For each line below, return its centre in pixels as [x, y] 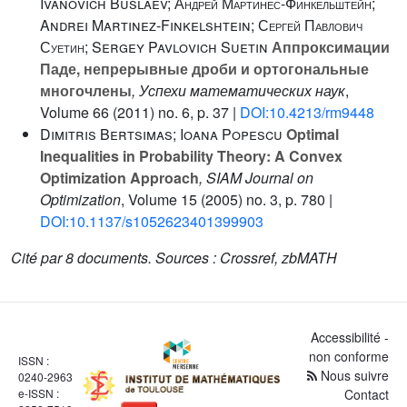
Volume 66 [74, 112]
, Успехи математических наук [238, 90]
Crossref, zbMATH [278, 258]
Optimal [311, 134]
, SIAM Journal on [256, 178]
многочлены [86, 90]
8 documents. [109, 258]
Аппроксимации [329, 47]
